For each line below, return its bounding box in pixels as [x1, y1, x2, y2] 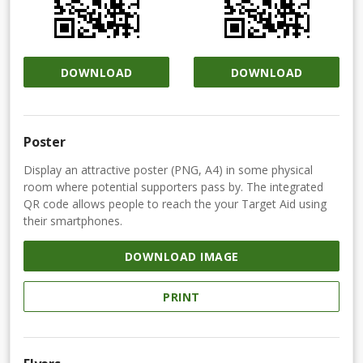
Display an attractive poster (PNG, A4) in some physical [23, 162, 313, 178]
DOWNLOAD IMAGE [124, 248, 239, 264]
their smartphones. [23, 213, 122, 229]
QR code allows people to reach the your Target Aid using [23, 196, 327, 212]
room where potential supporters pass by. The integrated [23, 179, 323, 195]
